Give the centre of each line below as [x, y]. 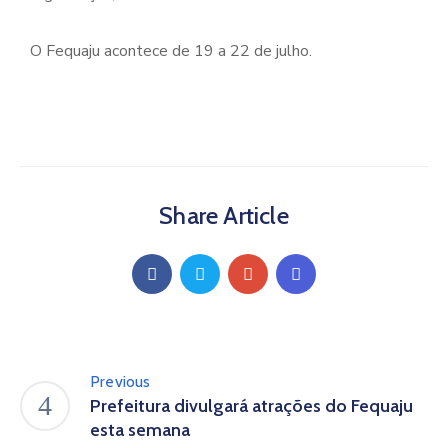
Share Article [224, 215]
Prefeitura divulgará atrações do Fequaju [251, 406]
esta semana [140, 430]
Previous [120, 381]
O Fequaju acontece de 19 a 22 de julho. [171, 51]
